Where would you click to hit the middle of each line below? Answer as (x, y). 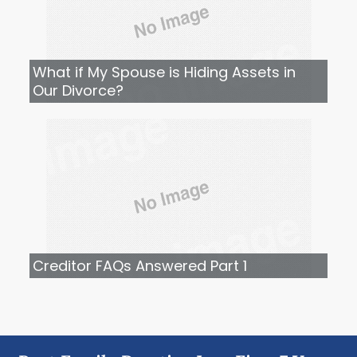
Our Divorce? (78, 91)
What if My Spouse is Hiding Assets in (165, 73)
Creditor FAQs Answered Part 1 (140, 266)
